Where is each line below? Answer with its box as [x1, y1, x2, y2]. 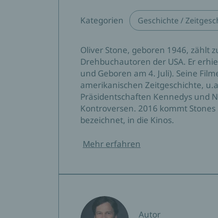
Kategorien [80, 14, 124, 26]
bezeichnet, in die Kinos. [80, 114, 174, 126]
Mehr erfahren [83, 138, 141, 149]
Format [58, 15, 80, 24]
